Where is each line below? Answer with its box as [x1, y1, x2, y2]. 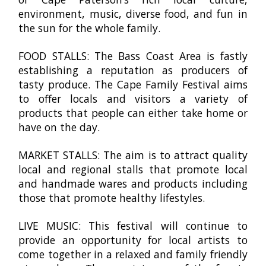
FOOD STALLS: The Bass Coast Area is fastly [18, 49, 248, 64]
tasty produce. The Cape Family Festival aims [18, 77, 248, 92]
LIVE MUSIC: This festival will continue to [18, 218, 248, 233]
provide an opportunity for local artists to [18, 233, 248, 248]
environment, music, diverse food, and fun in [18, 7, 248, 21]
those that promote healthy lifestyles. [18, 191, 205, 205]
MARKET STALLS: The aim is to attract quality [18, 148, 248, 163]
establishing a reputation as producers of [18, 63, 248, 78]
